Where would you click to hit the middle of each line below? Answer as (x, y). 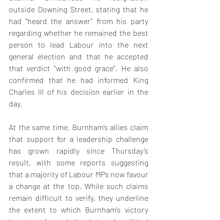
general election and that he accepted (79, 56)
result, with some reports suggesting (79, 163)
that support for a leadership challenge (79, 139)
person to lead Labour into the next (79, 45)
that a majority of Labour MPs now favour (79, 174)
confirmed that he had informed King (79, 80)
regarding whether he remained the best (79, 33)
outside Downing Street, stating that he (79, 9)
